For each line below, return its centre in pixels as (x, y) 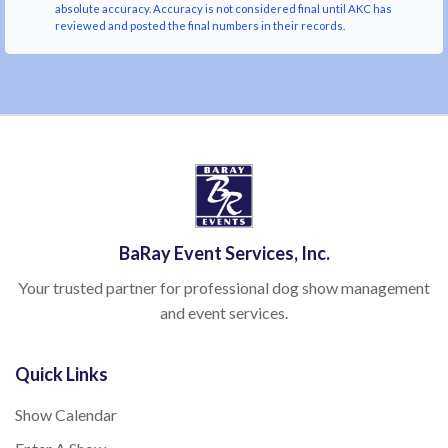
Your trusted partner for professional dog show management (224, 288)
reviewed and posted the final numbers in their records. (200, 26)
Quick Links (61, 374)
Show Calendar (66, 415)
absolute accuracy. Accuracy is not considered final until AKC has (223, 9)
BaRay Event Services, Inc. (224, 253)
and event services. (224, 313)
